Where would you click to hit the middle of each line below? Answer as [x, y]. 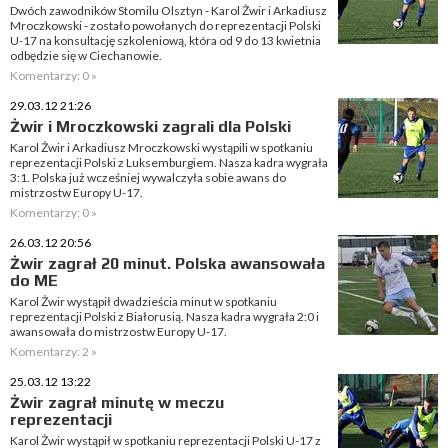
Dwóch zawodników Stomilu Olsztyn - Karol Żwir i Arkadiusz [168, 10]
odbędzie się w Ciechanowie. [86, 55]
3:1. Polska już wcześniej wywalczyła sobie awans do [148, 177]
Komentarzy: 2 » [53, 351]
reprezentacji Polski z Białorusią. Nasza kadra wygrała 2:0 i [164, 316]
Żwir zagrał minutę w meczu [117, 402]
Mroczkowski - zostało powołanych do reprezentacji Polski [165, 25]
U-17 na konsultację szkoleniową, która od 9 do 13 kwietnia [165, 40]
